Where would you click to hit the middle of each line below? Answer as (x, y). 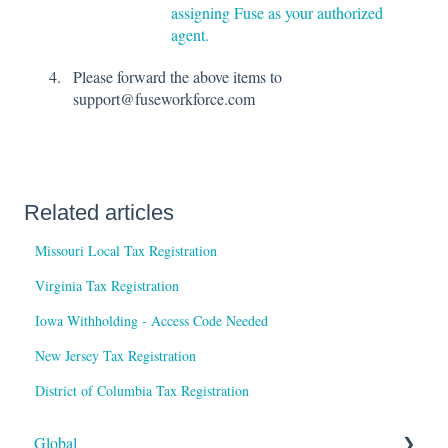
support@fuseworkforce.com (164, 98)
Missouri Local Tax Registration (126, 250)
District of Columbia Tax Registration (142, 390)
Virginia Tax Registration (107, 285)
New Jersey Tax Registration (116, 355)
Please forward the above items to (177, 76)
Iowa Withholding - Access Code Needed (152, 320)
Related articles (99, 212)
